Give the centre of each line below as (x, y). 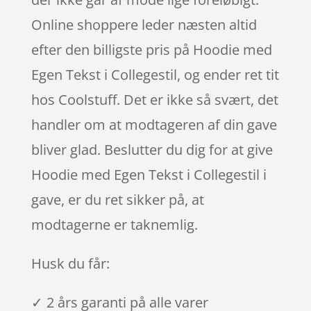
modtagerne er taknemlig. (114, 224)
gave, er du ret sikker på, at (117, 199)
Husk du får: (70, 263)
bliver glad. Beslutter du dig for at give (152, 149)
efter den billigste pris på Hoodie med (151, 49)
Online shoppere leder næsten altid (144, 24)
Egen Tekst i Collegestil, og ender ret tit (155, 74)
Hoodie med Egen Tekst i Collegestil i (149, 174)
